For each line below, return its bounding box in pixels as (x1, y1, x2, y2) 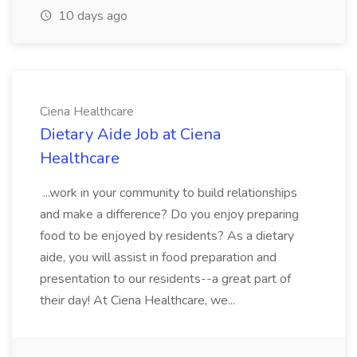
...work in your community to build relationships (40, 184, 297, 202)
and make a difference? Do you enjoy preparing (40, 206, 299, 223)
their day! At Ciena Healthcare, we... (40, 292, 238, 309)
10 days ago (55, 7, 127, 25)
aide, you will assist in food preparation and (40, 249, 277, 266)
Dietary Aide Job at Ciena (40, 124, 221, 145)
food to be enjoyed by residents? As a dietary (40, 227, 294, 245)
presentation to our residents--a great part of (40, 270, 291, 288)
